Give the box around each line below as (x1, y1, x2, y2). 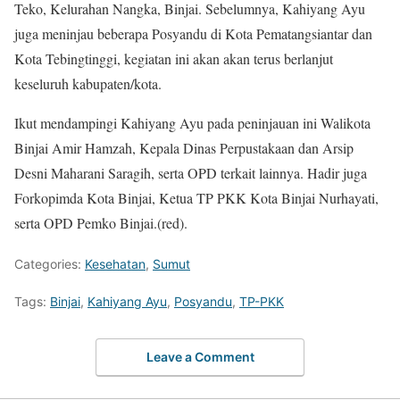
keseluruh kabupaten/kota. (14, 73, 162, 93)
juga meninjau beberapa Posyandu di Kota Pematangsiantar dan (14, 23, 372, 43)
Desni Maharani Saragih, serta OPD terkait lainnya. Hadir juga (14, 162, 367, 182)
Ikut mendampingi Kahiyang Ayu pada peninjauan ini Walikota (14, 112, 371, 132)
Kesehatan (85, 255, 146, 271)
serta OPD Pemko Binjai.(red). (14, 212, 187, 232)
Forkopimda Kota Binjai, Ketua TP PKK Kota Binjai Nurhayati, (14, 187, 379, 207)
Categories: (14, 255, 85, 271)
